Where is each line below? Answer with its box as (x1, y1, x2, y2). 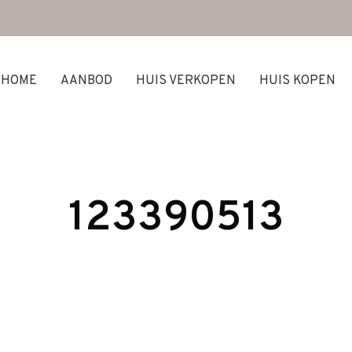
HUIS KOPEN (259, 72, 335, 89)
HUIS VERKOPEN (136, 72, 236, 89)
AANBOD (60, 72, 112, 89)
